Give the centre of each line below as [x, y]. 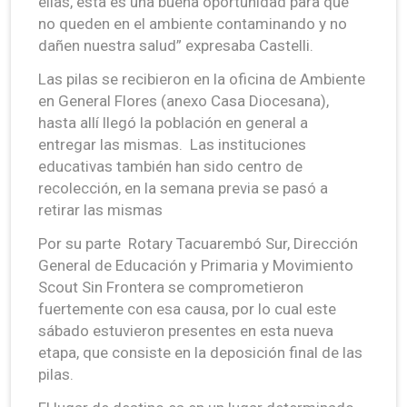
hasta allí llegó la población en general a [173, 122]
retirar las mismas [100, 209]
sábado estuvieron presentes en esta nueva [186, 330]
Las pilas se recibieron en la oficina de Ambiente [202, 79]
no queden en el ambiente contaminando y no [193, 23]
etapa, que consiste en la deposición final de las [200, 352]
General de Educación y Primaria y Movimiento [196, 265]
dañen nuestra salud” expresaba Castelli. [176, 45]
